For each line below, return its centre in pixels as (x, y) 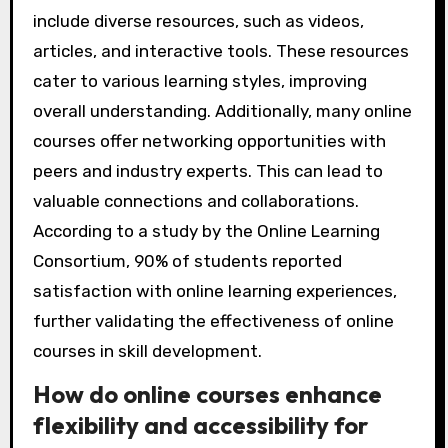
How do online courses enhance (207, 394)
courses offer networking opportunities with (209, 141)
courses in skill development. (147, 351)
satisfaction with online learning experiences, (214, 291)
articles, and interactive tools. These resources (220, 51)
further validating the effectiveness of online (213, 321)
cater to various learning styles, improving (199, 81)
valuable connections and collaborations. (195, 201)
